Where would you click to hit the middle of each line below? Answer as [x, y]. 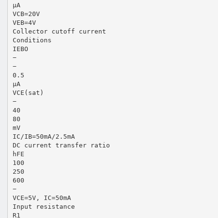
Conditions [32, 40]
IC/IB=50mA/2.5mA [44, 136]
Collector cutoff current [59, 31]
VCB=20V [26, 14]
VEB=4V [24, 22]
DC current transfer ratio [61, 145]
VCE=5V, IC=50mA [42, 198]
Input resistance [44, 206]
